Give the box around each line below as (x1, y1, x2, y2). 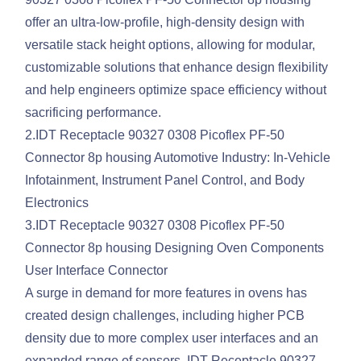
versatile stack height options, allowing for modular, (25, 38, 316, 52)
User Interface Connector (25, 263, 168, 278)
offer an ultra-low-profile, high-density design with (25, 15, 305, 30)
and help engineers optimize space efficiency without (25, 83, 327, 98)
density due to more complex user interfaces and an (25, 331, 319, 346)
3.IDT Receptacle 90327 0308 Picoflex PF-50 (25, 218, 285, 233)
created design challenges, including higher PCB (25, 309, 305, 323)
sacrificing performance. (25, 106, 162, 120)
